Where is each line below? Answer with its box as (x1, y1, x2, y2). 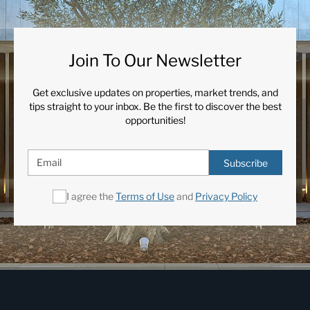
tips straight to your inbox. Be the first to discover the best (28, 100, 282, 113)
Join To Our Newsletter (69, 51, 241, 71)
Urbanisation (22, 2, 88, 16)
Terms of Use (116, 190, 174, 203)
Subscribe (224, 157, 268, 170)
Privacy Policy (195, 190, 257, 203)
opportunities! (125, 114, 185, 127)
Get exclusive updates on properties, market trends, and (32, 86, 278, 99)
